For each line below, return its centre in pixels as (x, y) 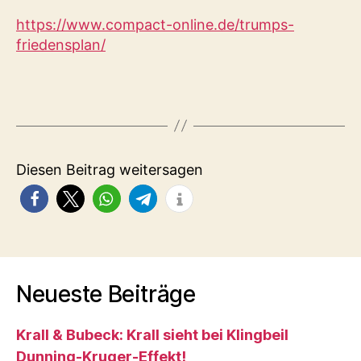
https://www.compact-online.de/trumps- (155, 25)
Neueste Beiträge (106, 294)
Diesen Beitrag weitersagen (110, 169)
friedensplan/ (61, 45)
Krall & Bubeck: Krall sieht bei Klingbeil (152, 334)
